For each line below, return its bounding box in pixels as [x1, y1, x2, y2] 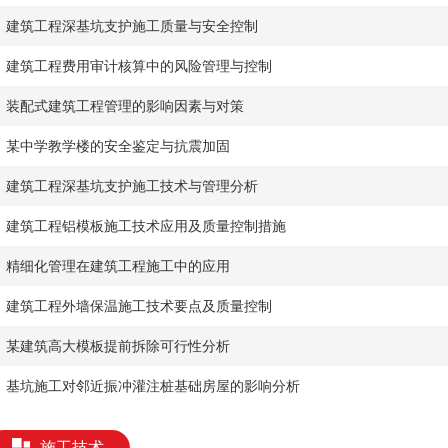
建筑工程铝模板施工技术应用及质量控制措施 [6, 218, 286, 234]
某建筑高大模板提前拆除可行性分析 [6, 338, 230, 354]
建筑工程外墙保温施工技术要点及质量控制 [6, 298, 272, 314]
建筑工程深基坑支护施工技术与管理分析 [6, 178, 258, 194]
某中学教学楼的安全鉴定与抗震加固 [6, 138, 230, 154]
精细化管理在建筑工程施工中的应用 [6, 258, 230, 274]
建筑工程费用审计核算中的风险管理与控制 [6, 58, 272, 74]
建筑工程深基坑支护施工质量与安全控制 [6, 18, 258, 34]
